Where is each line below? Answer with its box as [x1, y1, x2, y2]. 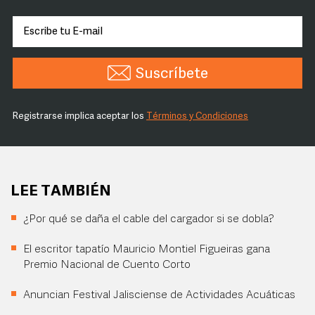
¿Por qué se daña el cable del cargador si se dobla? [23, 214, 274, 225]
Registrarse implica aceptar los [13, 112, 146, 121]
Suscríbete [135, 67, 208, 82]
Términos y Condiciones [146, 112, 248, 121]
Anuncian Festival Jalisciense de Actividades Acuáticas [23, 290, 295, 301]
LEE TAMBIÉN [11, 184, 111, 199]
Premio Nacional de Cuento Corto [23, 259, 191, 271]
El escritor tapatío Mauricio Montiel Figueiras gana [23, 244, 270, 255]
